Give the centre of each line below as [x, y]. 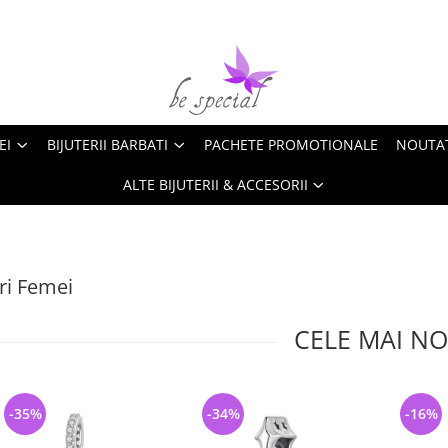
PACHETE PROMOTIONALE [291, 144]
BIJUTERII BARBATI [107, 144]
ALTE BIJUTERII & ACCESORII [215, 184]
